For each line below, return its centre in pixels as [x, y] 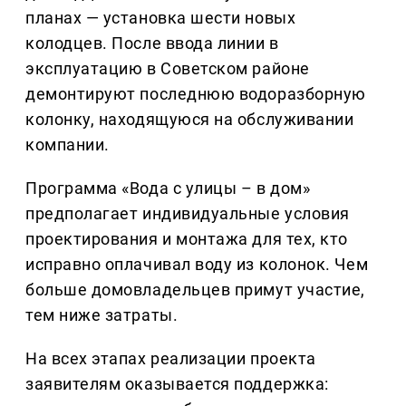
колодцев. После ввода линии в [152, 43]
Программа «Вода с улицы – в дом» [168, 188]
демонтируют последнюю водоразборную [196, 93]
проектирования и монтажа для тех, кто [187, 238]
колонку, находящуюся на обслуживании [190, 119]
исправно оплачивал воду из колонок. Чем [197, 264]
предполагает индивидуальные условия [188, 213]
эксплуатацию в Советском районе [168, 68]
